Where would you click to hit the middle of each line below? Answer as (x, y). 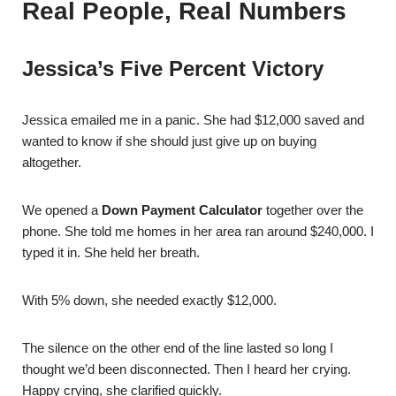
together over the (313, 210)
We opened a (62, 210)
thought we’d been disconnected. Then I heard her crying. (187, 369)
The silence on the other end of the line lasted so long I (178, 348)
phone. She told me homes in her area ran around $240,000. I (198, 231)
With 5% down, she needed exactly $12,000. (149, 300)
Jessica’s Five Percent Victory (173, 69)
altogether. (52, 162)
